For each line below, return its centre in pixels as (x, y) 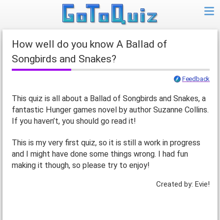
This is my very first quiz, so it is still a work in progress (106, 143)
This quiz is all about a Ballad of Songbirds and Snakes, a (109, 99)
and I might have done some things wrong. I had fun (100, 154)
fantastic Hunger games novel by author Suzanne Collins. (110, 110)
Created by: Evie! (183, 184)
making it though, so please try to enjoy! (81, 165)
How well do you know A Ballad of (15, 44)
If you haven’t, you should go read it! (74, 121)
